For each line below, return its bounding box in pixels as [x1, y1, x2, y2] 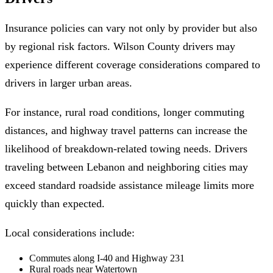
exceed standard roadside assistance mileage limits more [5, 179, 254, 191]
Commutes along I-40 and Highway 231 [29, 252, 185, 263]
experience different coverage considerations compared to [5, 58, 260, 71]
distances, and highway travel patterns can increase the [5, 124, 247, 136]
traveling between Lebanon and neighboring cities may [5, 160, 248, 173]
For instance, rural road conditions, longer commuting [5, 105, 244, 118]
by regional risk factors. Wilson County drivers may [5, 40, 235, 52]
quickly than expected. [5, 197, 105, 210]
